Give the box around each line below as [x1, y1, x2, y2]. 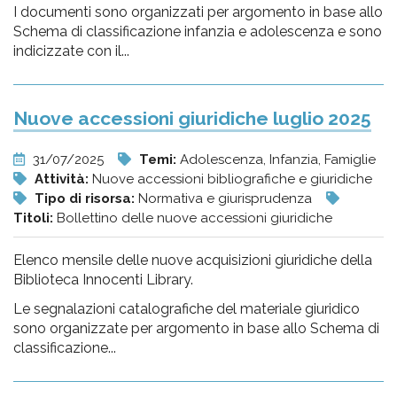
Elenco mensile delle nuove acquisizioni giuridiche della [13, 252, 372, 269]
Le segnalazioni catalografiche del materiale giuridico [13, 300, 360, 317]
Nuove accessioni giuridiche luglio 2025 [13, 107, 371, 129]
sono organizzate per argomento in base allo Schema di [13, 320, 379, 337]
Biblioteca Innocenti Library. [13, 271, 193, 288]
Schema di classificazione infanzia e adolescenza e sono [13, 23, 382, 40]
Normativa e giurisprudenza [138, 191, 315, 206]
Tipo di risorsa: [35, 191, 138, 206]
